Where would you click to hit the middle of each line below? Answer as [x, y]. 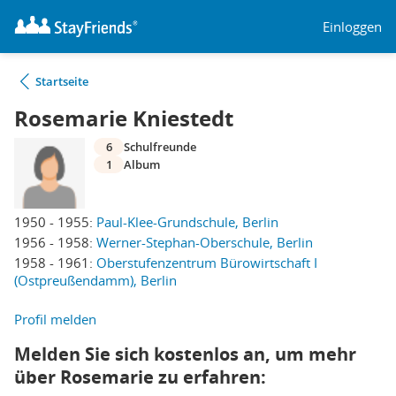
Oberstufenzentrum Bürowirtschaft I [207, 263]
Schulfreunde [160, 147]
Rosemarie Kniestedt [124, 118]
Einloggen [352, 26]
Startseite [62, 81]
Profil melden [55, 319]
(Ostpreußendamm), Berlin [95, 280]
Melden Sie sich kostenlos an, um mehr [185, 354]
